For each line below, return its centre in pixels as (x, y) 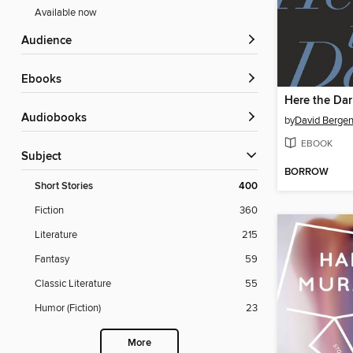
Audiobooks (58, 119)
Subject (45, 157)
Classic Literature (73, 284)
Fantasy (52, 260)
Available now (66, 13)
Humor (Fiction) (68, 308)
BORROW (307, 173)
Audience (50, 41)
